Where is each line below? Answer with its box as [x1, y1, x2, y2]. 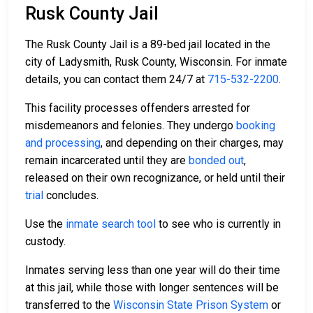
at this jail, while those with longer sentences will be [25, 281, 279, 295]
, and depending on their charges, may [101, 136, 284, 150]
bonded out [189, 154, 244, 168]
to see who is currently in [156, 217, 281, 231]
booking [236, 119, 275, 133]
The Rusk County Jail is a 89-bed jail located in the [25, 38, 270, 52]
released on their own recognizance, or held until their [25, 171, 285, 185]
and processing [25, 136, 101, 150]
